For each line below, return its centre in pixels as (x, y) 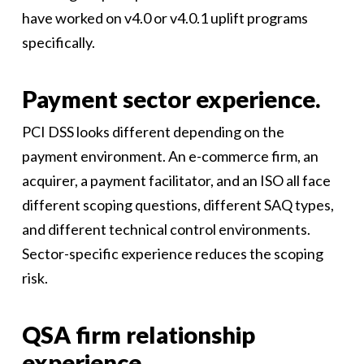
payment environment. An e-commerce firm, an (170, 156)
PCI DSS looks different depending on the (153, 132)
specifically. (58, 42)
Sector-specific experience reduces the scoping (172, 253)
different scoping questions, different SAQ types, (178, 205)
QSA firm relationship (138, 334)
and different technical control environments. (166, 229)
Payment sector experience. (171, 99)
